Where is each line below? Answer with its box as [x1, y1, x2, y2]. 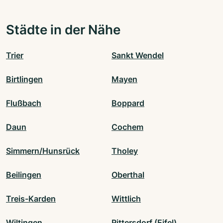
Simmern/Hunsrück [6, 146, 80, 156]
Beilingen [6, 170, 41, 180]
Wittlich [111, 194, 141, 204]
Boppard [111, 98, 144, 109]
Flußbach [6, 98, 41, 109]
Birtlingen [6, 74, 43, 85]
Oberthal [111, 170, 144, 180]
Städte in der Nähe [6, 21, 120, 38]
